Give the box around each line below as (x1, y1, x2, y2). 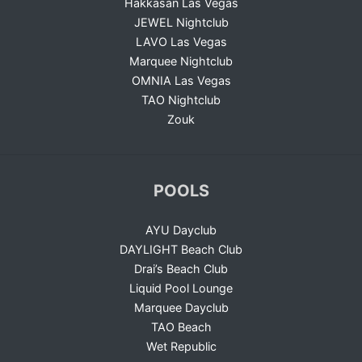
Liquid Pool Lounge (129, 281, 233, 296)
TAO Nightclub (141, 93, 221, 107)
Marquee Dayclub (133, 301, 229, 315)
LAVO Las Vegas (135, 35, 227, 49)
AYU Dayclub (145, 223, 217, 238)
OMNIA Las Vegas (131, 74, 231, 88)
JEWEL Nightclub (133, 15, 229, 30)
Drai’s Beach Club (134, 262, 228, 276)
